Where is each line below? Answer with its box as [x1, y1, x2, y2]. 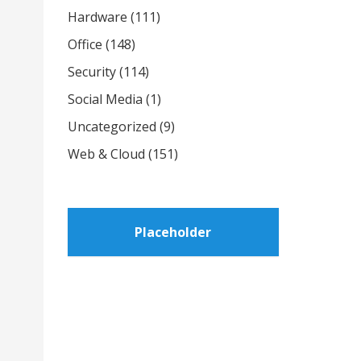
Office [67, 35, 102, 53]
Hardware [67, 8, 127, 26]
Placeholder [135, 223, 212, 241]
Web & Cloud [67, 145, 145, 163]
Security [67, 63, 116, 81]
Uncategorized [67, 118, 156, 135]
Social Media [67, 90, 143, 108]
